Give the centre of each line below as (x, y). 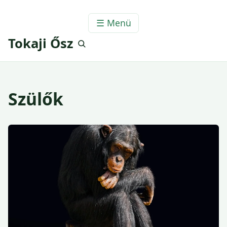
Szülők (36, 99)
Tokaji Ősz (41, 43)
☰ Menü (113, 23)
